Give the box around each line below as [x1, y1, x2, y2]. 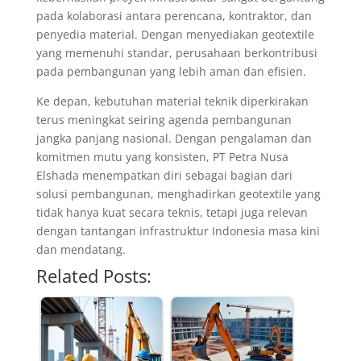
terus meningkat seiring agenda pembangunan [35, 112, 292, 128]
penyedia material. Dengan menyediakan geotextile [35, 27, 314, 43]
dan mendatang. [35, 242, 126, 258]
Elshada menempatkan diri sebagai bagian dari [35, 168, 293, 184]
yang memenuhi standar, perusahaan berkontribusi [35, 45, 317, 61]
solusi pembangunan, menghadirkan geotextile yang [35, 186, 321, 202]
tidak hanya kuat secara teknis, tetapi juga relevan [35, 205, 308, 221]
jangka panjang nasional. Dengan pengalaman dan [35, 131, 312, 147]
